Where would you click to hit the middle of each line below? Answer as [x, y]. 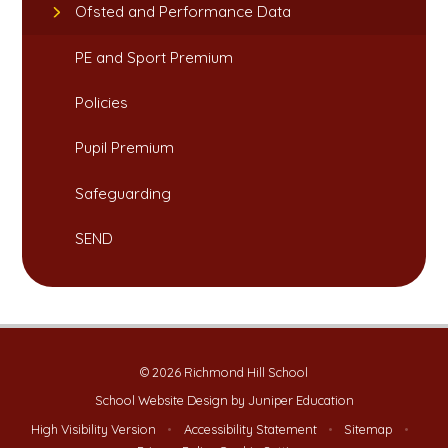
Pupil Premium [125, 148]
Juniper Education [300, 400]
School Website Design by [171, 400]
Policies [102, 102]
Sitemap [368, 428]
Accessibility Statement [250, 428]
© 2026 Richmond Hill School [224, 371]
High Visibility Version [94, 428]
